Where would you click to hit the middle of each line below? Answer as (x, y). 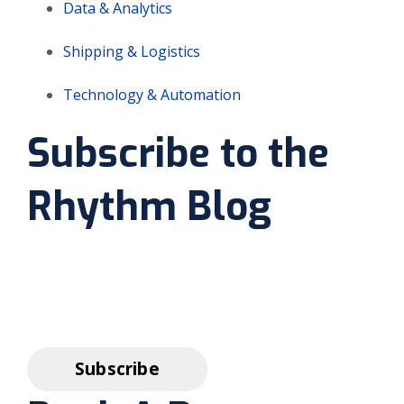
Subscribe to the (178, 154)
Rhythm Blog (149, 207)
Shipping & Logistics (132, 52)
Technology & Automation (152, 95)
